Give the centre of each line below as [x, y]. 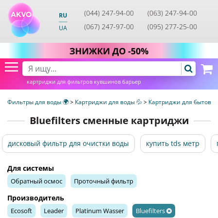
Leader [54, 211]
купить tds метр [173, 143]
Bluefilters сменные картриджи [109, 120]
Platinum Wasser [100, 211]
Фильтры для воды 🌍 [39, 102]
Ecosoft [21, 211]
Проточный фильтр [104, 181]
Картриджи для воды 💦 [109, 102]
